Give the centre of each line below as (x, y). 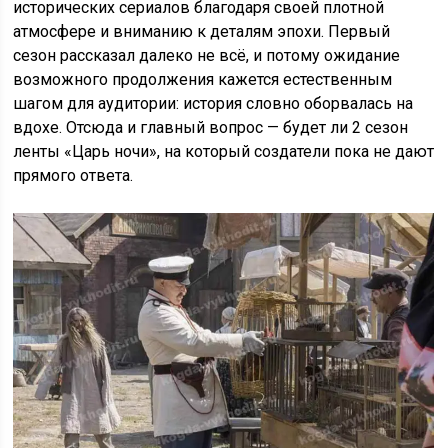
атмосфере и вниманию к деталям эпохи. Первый (202, 32)
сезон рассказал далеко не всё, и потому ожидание (207, 56)
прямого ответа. (73, 176)
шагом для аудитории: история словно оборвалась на (213, 104)
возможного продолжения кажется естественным (203, 80)
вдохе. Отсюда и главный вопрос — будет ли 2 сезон (211, 128)
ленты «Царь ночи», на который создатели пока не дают (224, 152)
